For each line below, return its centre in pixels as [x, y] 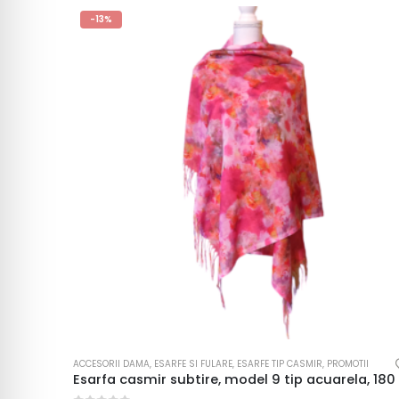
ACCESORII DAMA [111, 363]
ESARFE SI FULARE [193, 363]
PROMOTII [348, 363]
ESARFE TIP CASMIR [280, 363]
